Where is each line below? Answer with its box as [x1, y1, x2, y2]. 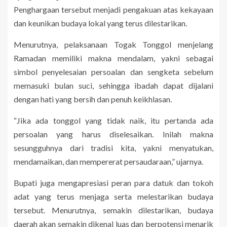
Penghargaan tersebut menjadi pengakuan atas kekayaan [14, 5, 213, 15]
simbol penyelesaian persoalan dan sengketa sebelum [14, 67, 213, 77]
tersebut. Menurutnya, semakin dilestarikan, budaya [14, 205, 213, 215]
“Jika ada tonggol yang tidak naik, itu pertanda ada [14, 116, 213, 126]
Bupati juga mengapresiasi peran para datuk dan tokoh [14, 178, 213, 188]
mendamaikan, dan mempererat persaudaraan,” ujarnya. [14, 157, 203, 167]
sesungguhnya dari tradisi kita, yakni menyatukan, [14, 143, 213, 153]
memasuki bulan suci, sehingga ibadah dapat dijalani [14, 81, 213, 91]
